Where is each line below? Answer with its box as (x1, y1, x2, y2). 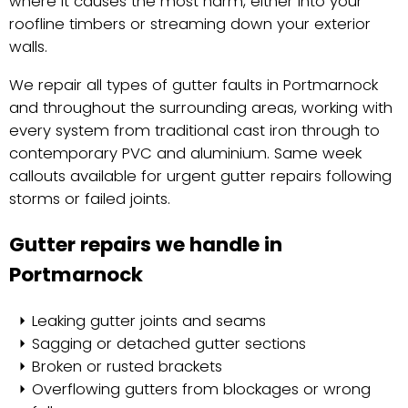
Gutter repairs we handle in (9, 230, 282, 260)
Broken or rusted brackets (32, 355, 222, 377)
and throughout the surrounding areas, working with (9, 97, 393, 118)
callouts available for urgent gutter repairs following (9, 165, 392, 187)
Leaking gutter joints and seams (32, 310, 266, 331)
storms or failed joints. (9, 188, 170, 209)
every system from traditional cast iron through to (9, 119, 380, 141)
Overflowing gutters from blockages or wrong (32, 378, 371, 400)
